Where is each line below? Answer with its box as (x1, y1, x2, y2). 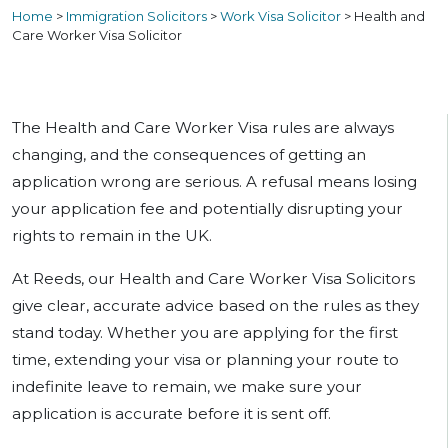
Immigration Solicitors (66, 8, 207, 25)
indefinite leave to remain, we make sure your (12, 377, 362, 397)
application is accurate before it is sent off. (12, 404, 331, 424)
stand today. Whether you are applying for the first (12, 323, 398, 343)
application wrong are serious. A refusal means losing (12, 172, 417, 192)
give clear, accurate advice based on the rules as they (12, 296, 419, 316)
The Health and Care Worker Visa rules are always (12, 118, 394, 138)
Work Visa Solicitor (220, 8, 341, 25)
